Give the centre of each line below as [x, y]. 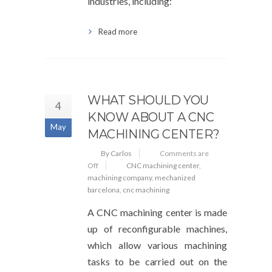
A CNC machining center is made [157, 212]
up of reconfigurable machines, [157, 229]
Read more [118, 32]
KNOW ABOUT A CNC [151, 117]
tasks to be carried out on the [157, 261]
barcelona [104, 190]
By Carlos [116, 153]
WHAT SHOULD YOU [148, 100]
